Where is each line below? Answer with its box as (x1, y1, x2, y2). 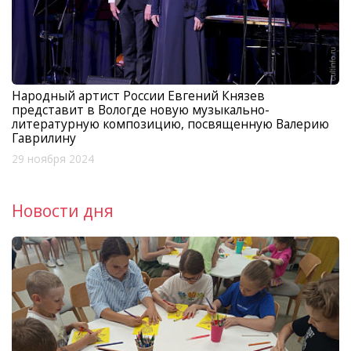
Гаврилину (12, 128, 76, 147)
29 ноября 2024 (12, 151, 94, 166)
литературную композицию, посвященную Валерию (12, 114, 329, 132)
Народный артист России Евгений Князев (12, 86, 265, 104)
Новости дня (12, 199, 114, 222)
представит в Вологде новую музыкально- (12, 100, 270, 118)
